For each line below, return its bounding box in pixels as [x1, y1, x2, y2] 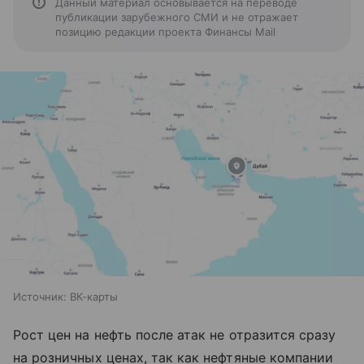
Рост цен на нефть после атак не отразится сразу [13, 327, 336, 344]
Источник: [13, 290, 67, 304]
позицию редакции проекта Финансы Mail [55, 25, 275, 38]
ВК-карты [70, 290, 118, 304]
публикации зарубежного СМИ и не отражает [55, 11, 298, 24]
